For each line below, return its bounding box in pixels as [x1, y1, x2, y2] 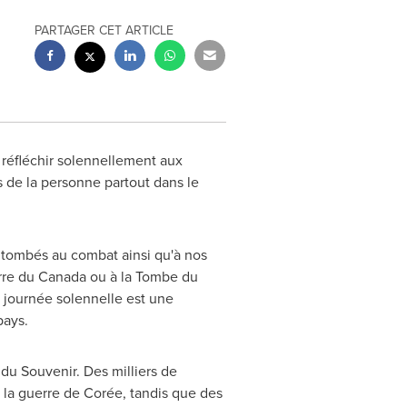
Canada [37, 266, 86, 287]
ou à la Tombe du [85, 266, 198, 287]
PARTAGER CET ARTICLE [35, 21, 174, 40]
